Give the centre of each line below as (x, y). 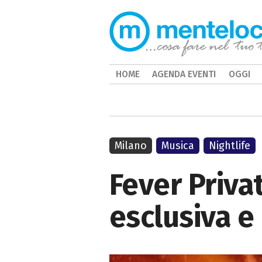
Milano (131, 146)
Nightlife (230, 146)
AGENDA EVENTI (184, 74)
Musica (178, 146)
